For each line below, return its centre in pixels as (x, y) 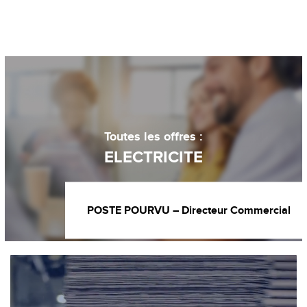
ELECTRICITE (153, 157)
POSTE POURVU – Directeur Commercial (189, 210)
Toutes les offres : (153, 137)
